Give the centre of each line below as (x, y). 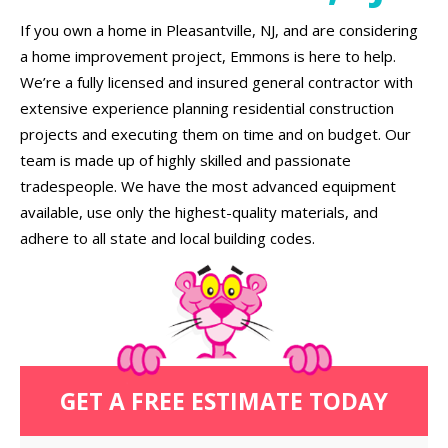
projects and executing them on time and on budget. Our (215, 134)
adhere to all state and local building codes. (167, 238)
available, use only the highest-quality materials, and (199, 212)
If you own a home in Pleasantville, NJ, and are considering (219, 30)
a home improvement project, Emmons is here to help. (208, 56)
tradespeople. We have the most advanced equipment (208, 186)
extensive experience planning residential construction (207, 108)
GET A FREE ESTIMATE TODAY (224, 401)
